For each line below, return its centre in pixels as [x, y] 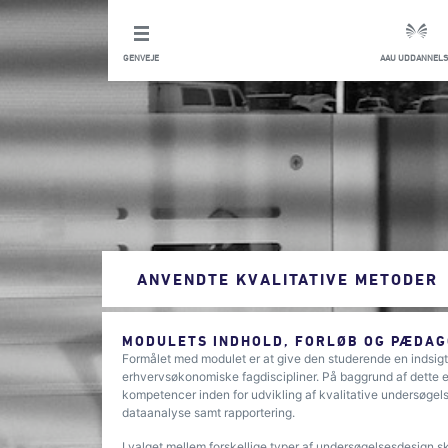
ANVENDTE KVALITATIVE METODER [287, 279]
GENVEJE [141, 57]
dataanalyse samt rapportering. [208, 412]
